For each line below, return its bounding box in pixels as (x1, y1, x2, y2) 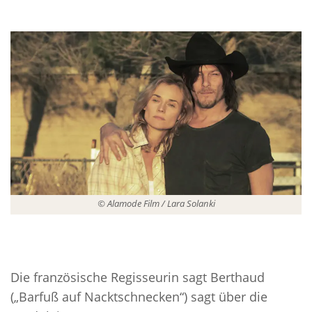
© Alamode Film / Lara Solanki (97, 197, 215, 210)
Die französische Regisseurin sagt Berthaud (10, 269, 265, 286)
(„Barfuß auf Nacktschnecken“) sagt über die (10, 288, 267, 306)
